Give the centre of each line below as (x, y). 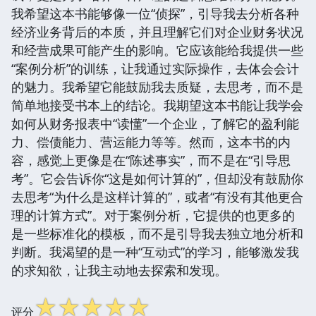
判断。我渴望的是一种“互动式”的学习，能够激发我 (155, 251)
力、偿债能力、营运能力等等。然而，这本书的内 (151, 141)
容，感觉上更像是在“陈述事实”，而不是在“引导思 (151, 160)
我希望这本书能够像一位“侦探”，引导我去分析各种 (155, 13)
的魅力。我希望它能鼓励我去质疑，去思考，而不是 (157, 86)
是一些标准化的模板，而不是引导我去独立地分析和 (157, 233)
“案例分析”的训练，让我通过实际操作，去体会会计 (155, 68)
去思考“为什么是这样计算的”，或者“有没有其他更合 (157, 196)
